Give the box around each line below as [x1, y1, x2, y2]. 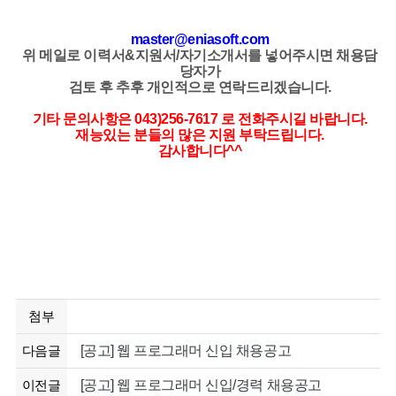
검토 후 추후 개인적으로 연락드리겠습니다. [68, 80, 331, 95]
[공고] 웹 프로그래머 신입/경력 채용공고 [80, 377, 322, 392]
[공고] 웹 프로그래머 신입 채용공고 [80, 343, 292, 358]
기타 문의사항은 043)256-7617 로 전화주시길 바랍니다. [32, 111, 368, 126]
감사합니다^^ [157, 143, 242, 158]
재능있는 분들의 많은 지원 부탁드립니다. [75, 127, 324, 142]
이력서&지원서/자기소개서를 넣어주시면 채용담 [83, 48, 377, 63]
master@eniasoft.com [130, 32, 270, 47]
